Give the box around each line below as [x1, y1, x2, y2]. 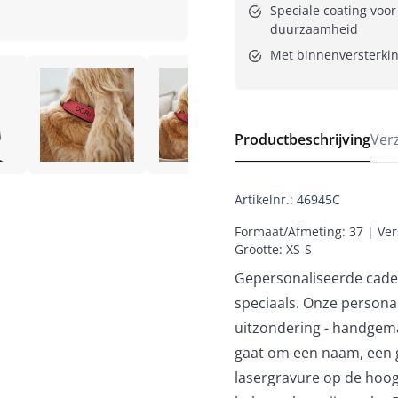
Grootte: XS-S [235, 240, 312, 258]
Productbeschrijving [235, 129, 370, 149]
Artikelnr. [235, 190, 290, 208]
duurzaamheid [270, 20, 358, 37]
